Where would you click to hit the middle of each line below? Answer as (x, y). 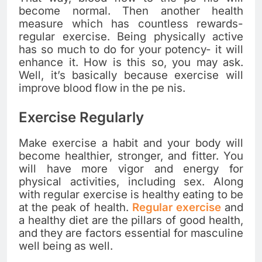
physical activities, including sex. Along (131, 181)
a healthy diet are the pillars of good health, (131, 220)
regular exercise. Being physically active (131, 36)
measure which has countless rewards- (131, 23)
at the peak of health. (75, 207)
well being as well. (66, 246)
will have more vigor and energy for (131, 168)
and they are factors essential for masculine (131, 233)
